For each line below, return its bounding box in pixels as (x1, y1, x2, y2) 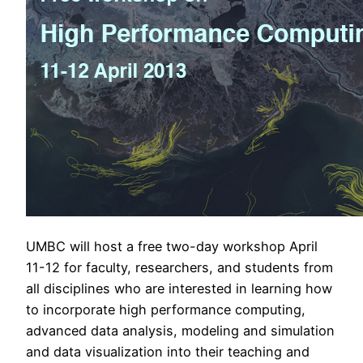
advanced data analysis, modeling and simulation (26, 322, 335, 339)
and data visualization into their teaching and (26, 343, 310, 360)
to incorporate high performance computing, (26, 301, 305, 318)
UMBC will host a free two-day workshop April (26, 237, 318, 254)
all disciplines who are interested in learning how (26, 280, 332, 297)
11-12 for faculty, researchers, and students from (26, 258, 333, 275)
